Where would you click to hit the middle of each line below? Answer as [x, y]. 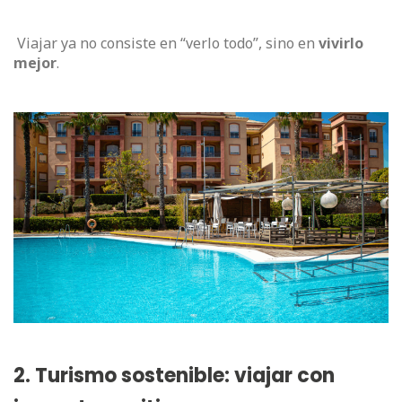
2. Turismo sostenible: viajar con [174, 376]
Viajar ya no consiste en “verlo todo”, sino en [166, 43]
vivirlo [341, 43]
